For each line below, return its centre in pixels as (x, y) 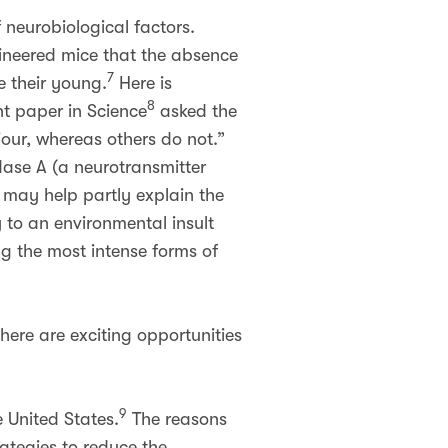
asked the (196, 111)
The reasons (177, 419)
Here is (143, 83)
